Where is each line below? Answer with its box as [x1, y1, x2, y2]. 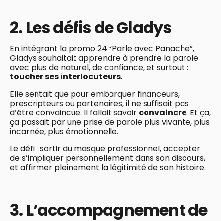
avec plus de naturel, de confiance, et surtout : [10, 61, 188, 73]
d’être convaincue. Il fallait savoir [10, 107, 139, 118]
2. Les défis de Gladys [10, 16, 172, 38]
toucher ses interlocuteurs [10, 71, 121, 82]
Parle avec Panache [112, 42, 190, 54]
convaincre [139, 107, 186, 118]
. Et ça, [186, 107, 211, 118]
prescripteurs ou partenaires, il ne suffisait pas [10, 97, 189, 109]
